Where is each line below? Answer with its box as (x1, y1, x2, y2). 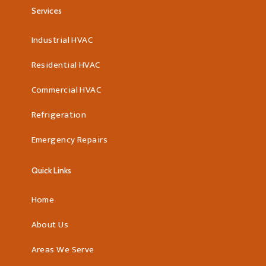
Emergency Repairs (31, 132, 108, 147)
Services (31, 5, 62, 16)
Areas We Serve (31, 242, 94, 257)
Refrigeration (31, 107, 87, 122)
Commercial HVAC (31, 83, 102, 97)
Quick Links (31, 165, 72, 176)
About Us (31, 217, 69, 232)
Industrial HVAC (31, 33, 93, 47)
